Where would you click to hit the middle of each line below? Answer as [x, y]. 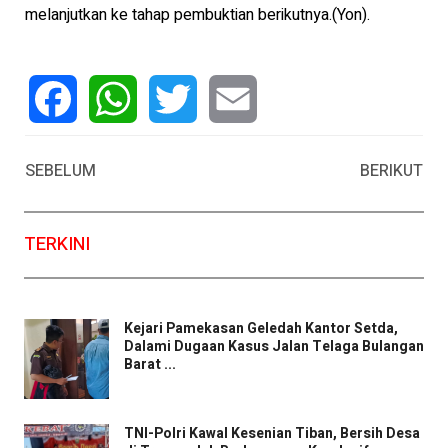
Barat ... [150, 365]
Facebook [63, 147]
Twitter [173, 147]
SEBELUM [60, 170]
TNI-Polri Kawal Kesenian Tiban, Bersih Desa [272, 433]
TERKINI [57, 245]
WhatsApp [125, 147]
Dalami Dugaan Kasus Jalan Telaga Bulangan [274, 347]
